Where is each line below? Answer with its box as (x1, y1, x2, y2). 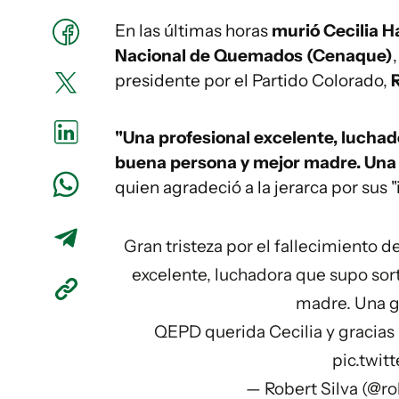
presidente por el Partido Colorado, (115, 70, 387, 91)
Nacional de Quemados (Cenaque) (115, 45, 393, 66)
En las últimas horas (115, 20, 272, 41)
